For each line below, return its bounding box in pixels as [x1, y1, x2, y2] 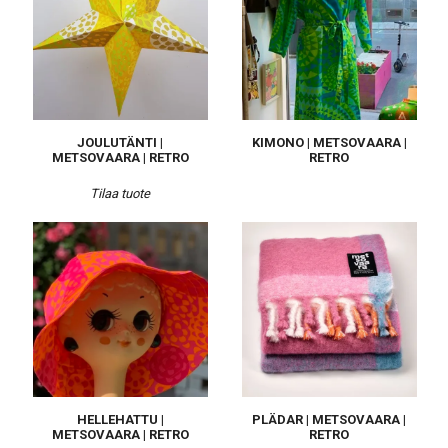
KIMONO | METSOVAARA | [251, 135, 407, 150]
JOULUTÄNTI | [77, 135, 163, 150]
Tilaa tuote [90, 186, 150, 201]
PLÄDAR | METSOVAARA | [252, 412, 406, 427]
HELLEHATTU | [76, 412, 164, 427]
